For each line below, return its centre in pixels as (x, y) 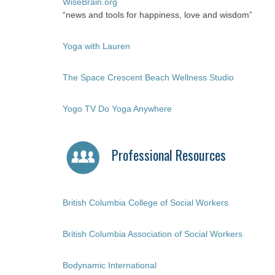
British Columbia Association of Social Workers (153, 234)
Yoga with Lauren (96, 46)
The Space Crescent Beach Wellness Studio (148, 77)
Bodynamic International (110, 265)
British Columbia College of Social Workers (145, 203)
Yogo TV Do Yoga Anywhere (117, 109)
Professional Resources (169, 155)
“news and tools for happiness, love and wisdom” (157, 15)
